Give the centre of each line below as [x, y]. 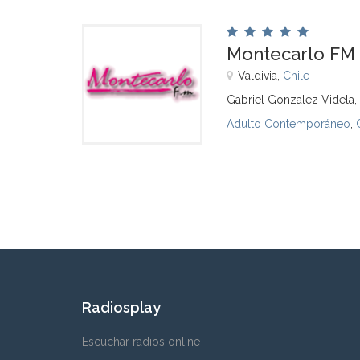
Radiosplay [121, 307]
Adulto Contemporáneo [288, 124]
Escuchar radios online [141, 342]
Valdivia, [260, 76]
